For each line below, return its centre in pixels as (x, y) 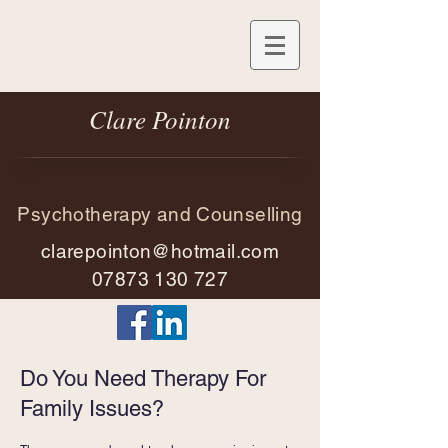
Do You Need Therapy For (143, 378)
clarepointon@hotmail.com (160, 251)
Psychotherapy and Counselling (160, 214)
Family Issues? (92, 408)
